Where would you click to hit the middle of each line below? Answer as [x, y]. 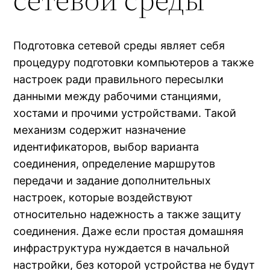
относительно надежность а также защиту [127, 215]
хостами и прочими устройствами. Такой [125, 113]
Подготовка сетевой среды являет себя [119, 46]
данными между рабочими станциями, [118, 96]
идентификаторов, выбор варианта [106, 147]
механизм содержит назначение [100, 130]
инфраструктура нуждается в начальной [122, 248]
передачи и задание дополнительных [112, 181]
